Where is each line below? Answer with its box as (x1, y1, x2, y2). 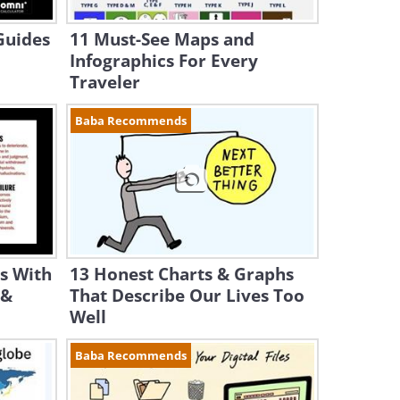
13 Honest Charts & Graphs (69, 262, 294, 286)
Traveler (69, 71, 140, 94)
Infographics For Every (69, 49, 258, 72)
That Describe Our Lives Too (69, 284, 304, 307)
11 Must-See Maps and (69, 28, 254, 51)
